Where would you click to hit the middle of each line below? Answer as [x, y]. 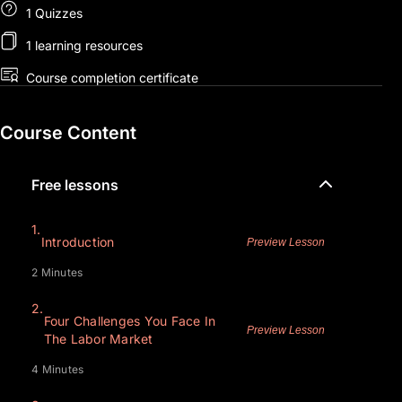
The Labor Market [98, 339]
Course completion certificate [110, 77]
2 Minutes [57, 273]
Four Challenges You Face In [130, 321]
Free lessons [75, 185]
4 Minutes [58, 370]
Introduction [78, 242]
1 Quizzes [52, 13]
